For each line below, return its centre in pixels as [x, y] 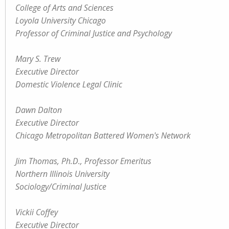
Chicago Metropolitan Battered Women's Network [103, 135]
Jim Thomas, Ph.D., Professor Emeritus [83, 161]
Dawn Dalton [39, 110]
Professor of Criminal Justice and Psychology [94, 33]
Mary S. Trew [38, 59]
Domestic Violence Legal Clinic [69, 84]
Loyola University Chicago [61, 20]
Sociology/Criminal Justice [61, 187]
